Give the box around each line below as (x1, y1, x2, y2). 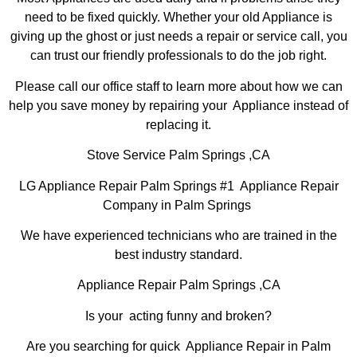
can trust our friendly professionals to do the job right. (30, 49, 327, 63)
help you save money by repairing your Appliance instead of (9, 98, 348, 112)
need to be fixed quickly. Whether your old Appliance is (25, 10, 332, 25)
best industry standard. (115, 247, 242, 261)
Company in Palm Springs (103, 198, 254, 212)
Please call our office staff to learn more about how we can (14, 79, 343, 93)
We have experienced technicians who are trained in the (20, 228, 337, 242)
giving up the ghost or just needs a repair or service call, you (10, 29, 347, 44)
